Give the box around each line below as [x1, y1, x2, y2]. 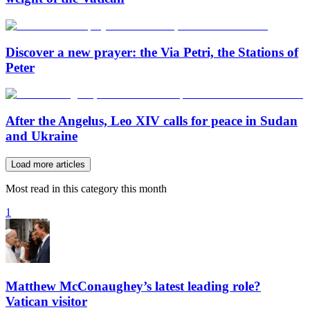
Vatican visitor [6, 293, 87, 309]
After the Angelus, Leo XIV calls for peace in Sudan [6, 113, 298, 129]
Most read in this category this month [6, 182, 167, 194]
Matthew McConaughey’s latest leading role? [6, 278, 261, 293]
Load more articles [11, 158, 85, 170]
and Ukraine [6, 129, 77, 144]
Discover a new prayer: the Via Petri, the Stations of [6, 44, 298, 60]
